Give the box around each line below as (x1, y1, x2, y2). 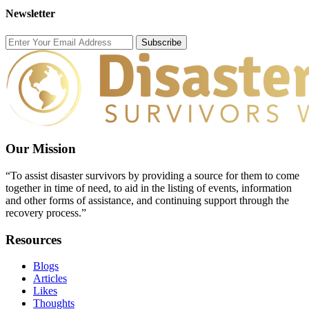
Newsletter (6, 8, 55, 20)
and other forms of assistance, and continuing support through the (6, 194, 289, 206)
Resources (6, 232, 61, 247)
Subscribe (141, 37, 181, 48)
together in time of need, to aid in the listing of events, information (6, 181, 292, 194)
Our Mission (6, 141, 76, 157)
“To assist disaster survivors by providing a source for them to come (6, 169, 299, 181)
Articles (33, 272, 67, 285)
